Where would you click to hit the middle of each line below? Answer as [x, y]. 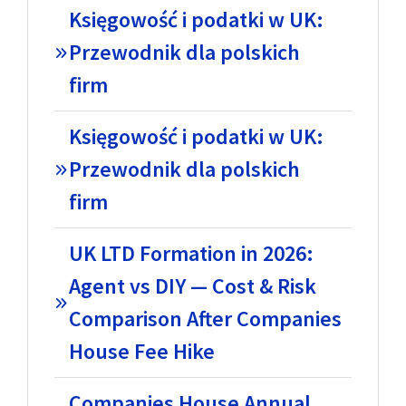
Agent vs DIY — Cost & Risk [192, 285]
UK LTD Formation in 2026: [191, 253]
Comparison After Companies [205, 318]
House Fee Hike [141, 351]
